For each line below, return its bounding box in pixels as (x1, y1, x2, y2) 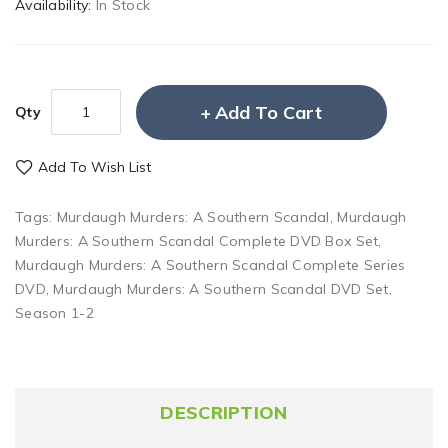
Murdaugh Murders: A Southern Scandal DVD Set (53, 279, 389, 298)
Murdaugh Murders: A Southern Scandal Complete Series (15, 255, 406, 274)
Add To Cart (214, 100, 322, 124)
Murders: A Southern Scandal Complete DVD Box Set (15, 231, 379, 250)
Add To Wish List (38, 157, 151, 176)
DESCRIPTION (160, 400, 288, 424)
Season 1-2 (15, 303, 94, 322)
